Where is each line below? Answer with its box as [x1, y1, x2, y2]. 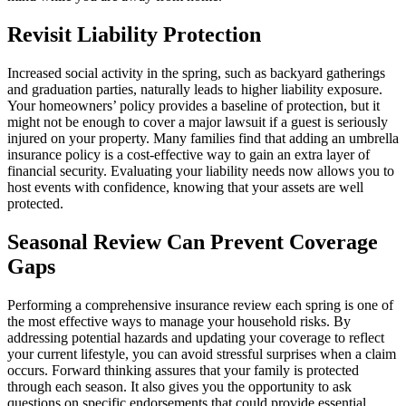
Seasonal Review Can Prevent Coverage [7, 229, 378, 254]
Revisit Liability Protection [7, 23, 261, 47]
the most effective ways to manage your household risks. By [7, 313, 351, 329]
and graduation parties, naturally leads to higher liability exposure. [7, 81, 382, 97]
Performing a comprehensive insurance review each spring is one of [7, 296, 393, 313]
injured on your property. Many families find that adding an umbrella [7, 130, 399, 146]
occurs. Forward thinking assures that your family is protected [7, 362, 359, 378]
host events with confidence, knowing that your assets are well [7, 179, 363, 195]
